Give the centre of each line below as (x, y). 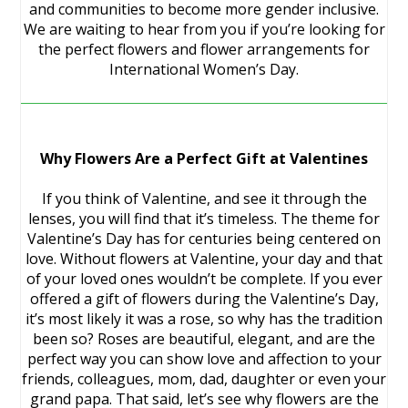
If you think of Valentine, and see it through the (204, 199)
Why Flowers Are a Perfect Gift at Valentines (204, 158)
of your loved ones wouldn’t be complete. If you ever (204, 279)
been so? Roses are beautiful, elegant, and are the (204, 339)
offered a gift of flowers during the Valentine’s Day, (204, 299)
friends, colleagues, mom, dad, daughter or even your (204, 379)
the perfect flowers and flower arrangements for (204, 49)
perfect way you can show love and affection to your (204, 359)
